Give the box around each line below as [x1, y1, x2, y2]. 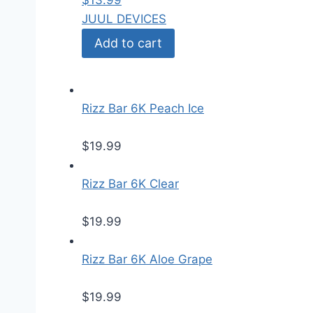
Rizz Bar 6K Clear [82, 177, 179, 191]
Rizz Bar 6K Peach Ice [82, 101, 204, 116]
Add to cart [94, 36, 162, 51]
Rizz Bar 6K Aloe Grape [82, 252, 212, 267]
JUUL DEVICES [82, 12, 166, 26]
